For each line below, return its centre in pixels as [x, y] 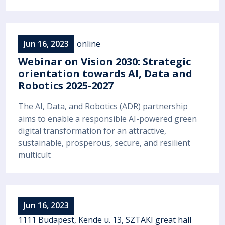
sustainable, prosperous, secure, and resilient [104, 142]
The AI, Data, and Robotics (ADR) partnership [103, 106]
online [89, 43]
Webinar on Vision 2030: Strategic [104, 62]
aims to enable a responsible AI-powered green [107, 118]
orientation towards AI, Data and [105, 74]
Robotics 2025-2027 [66, 86]
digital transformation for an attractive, [92, 130]
